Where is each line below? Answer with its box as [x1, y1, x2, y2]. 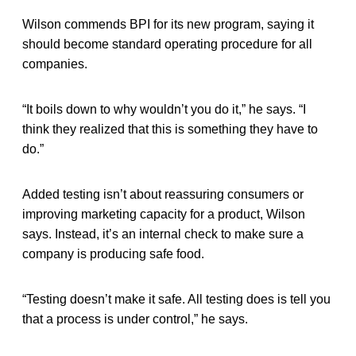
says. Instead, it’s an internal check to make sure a [22, 226, 304, 241]
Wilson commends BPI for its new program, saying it [22, 17, 314, 31]
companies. [22, 56, 87, 71]
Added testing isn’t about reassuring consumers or [22, 187, 304, 201]
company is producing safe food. [22, 246, 204, 261]
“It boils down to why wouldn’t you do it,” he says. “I [22, 102, 306, 116]
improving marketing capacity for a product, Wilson [22, 207, 305, 221]
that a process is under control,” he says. [22, 311, 248, 326]
